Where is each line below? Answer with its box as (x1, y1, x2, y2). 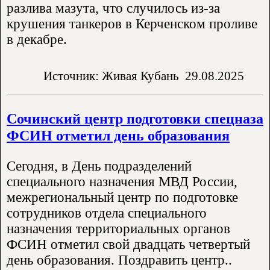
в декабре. (7, 31, 67, 47)
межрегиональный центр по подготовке (7, 190, 238, 206)
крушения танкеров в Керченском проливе (7, 16, 257, 31)
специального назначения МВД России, (7, 174, 237, 190)
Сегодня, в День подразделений (7, 159, 192, 174)
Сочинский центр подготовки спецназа (7, 110, 263, 127)
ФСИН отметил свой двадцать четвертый (7, 237, 250, 253)
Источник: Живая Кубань (43, 69, 179, 83)
